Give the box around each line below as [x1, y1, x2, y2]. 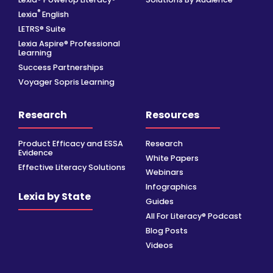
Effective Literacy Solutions [18, 161, 126, 172]
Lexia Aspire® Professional [18, 38, 120, 49]
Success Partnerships [18, 62, 104, 73]
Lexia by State [18, 190, 91, 204]
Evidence [18, 147, 53, 158]
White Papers [146, 152, 199, 163]
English [40, 9, 69, 19]
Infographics [146, 182, 197, 193]
